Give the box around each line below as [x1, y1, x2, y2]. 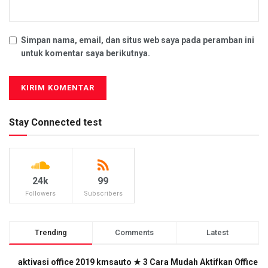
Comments [114, 228, 154, 237]
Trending [35, 228, 68, 237]
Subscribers [83, 190, 123, 198]
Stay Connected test [9, 117, 102, 129]
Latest [206, 228, 229, 237]
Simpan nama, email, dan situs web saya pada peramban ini [21, 35, 254, 45]
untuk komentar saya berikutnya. [21, 48, 150, 59]
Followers [25, 190, 56, 198]
